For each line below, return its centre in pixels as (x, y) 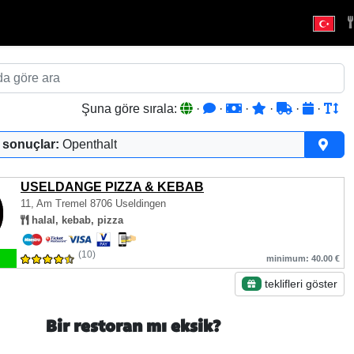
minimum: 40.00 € (303, 258)
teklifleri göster (299, 284)
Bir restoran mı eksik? (133, 328)
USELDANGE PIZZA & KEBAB (112, 187)
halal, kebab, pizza (76, 220)
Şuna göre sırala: (131, 109)
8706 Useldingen (128, 203)
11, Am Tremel (55, 203)
